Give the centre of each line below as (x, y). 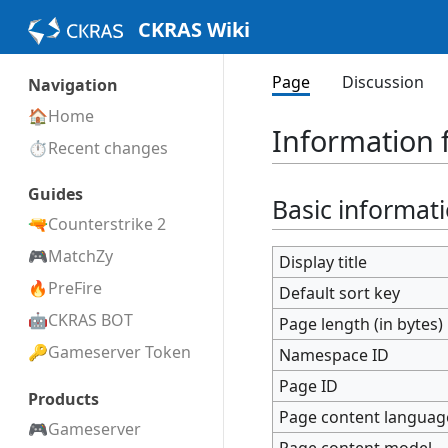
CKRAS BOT (90, 320)
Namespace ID (334, 354)
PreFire (75, 288)
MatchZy (80, 256)
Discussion (383, 82)
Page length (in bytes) (361, 323)
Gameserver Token (119, 352)
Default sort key (340, 292)
